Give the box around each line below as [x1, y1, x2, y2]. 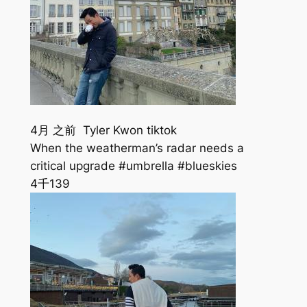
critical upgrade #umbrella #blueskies [29, 159, 237, 173]
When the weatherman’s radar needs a [29, 141, 244, 156]
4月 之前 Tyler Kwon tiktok [29, 123, 177, 138]
